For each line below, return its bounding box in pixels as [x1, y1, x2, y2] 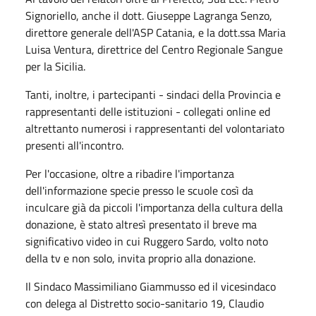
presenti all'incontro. [25, 136, 123, 154]
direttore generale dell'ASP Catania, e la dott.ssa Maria [25, 23, 286, 41]
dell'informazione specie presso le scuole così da [25, 181, 253, 199]
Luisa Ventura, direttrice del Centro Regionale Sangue [25, 40, 283, 58]
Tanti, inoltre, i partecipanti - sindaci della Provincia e [25, 85, 281, 103]
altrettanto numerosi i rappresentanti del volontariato [25, 119, 284, 137]
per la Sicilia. [25, 57, 88, 75]
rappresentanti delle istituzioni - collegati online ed [25, 102, 270, 120]
